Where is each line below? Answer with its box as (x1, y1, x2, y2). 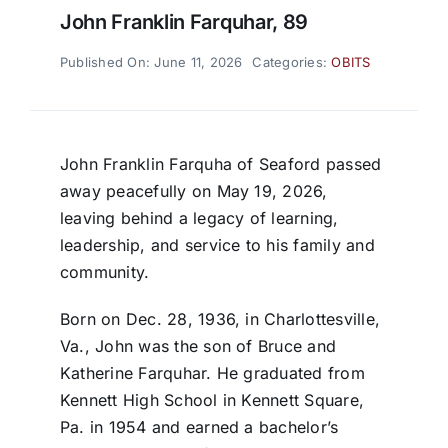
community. (59, 262, 150, 283)
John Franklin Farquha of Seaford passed (59, 154, 382, 175)
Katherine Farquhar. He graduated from (59, 363, 365, 384)
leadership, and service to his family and (59, 235, 375, 256)
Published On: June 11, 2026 (59, 54, 243, 71)
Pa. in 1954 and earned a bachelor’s (59, 417, 339, 438)
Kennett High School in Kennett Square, (59, 390, 365, 411)
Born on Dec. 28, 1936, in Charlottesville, (59, 309, 381, 330)
